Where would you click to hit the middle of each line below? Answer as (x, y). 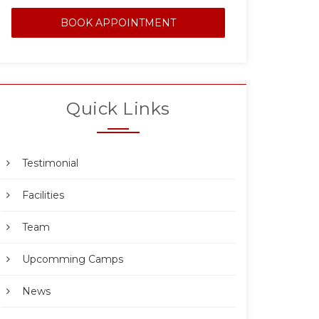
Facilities (43, 195)
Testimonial (50, 163)
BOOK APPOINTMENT (118, 23)
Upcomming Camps (73, 260)
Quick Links (118, 109)
